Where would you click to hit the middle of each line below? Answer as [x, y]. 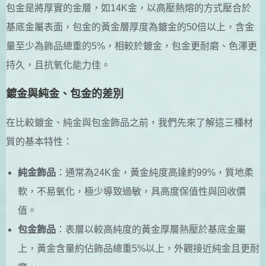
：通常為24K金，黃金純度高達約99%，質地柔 [155, 172]
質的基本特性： [39, 141]
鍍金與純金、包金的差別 [65, 94]
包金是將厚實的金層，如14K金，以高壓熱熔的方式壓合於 [129, 8]
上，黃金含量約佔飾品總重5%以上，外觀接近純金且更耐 [139, 248]
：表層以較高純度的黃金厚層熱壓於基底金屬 [151, 229]
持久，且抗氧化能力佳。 [58, 65]
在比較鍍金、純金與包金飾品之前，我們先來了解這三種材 [129, 122]
